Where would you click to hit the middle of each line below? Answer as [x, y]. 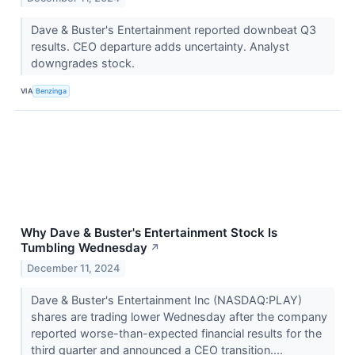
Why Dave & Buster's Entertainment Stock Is [149, 232]
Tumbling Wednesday [84, 247]
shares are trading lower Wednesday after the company [179, 316]
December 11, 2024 [74, 268]
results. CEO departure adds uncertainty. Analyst [160, 46]
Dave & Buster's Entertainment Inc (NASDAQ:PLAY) [166, 300]
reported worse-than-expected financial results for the [176, 333]
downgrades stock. [84, 63]
